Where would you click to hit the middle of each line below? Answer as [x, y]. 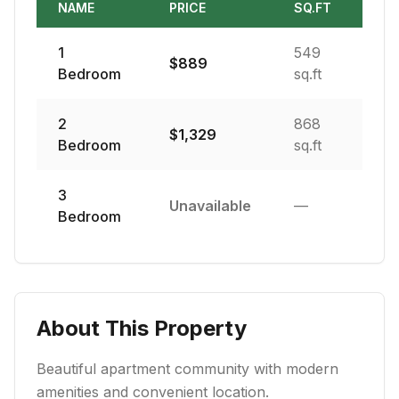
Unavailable [210, 206]
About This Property [142, 328]
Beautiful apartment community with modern [187, 369]
